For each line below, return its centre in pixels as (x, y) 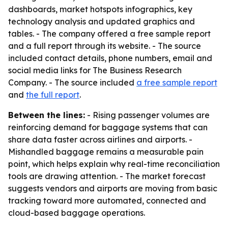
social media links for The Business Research (95, 70)
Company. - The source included (72, 82)
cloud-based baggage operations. (77, 213)
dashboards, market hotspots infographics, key (100, 9)
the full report (53, 95)
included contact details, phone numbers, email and (110, 58)
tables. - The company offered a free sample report (109, 34)
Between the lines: (47, 115)
